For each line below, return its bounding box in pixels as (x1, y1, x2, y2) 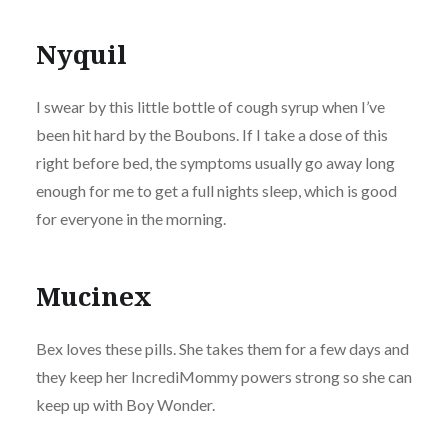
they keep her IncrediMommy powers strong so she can (35, 367, 412, 387)
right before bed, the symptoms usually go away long (35, 153, 395, 173)
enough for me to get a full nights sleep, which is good (35, 181, 397, 201)
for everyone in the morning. (35, 209, 226, 229)
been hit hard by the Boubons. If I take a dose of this (35, 125, 388, 145)
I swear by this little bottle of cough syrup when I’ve (35, 97, 385, 117)
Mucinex (35, 277, 152, 314)
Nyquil (35, 35, 127, 72)
